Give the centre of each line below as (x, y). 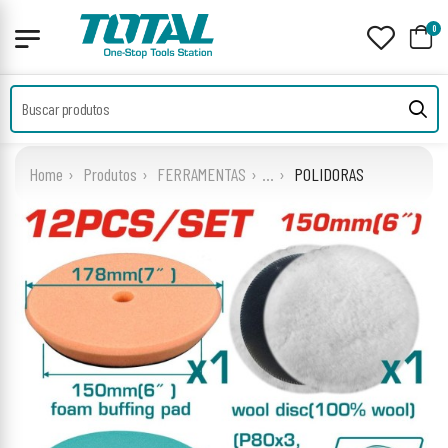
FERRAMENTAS (201, 174)
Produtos (110, 174)
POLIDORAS (329, 174)
